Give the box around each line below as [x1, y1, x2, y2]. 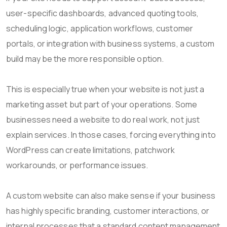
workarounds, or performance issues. [6, 159, 148, 171]
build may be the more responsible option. [6, 53, 164, 64]
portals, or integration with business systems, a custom [6, 37, 215, 49]
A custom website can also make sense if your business [6, 190, 216, 201]
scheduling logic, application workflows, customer [6, 22, 193, 34]
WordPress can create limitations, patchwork [6, 144, 175, 156]
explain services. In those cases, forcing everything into [6, 129, 216, 140]
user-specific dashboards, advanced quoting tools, [6, 7, 199, 19]
